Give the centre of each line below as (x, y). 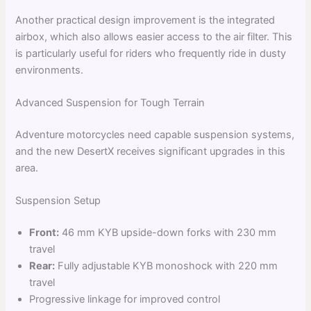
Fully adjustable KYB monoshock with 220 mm (167, 266)
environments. (50, 70)
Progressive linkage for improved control (125, 300)
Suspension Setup (58, 201)
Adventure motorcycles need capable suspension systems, (155, 134)
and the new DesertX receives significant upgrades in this (151, 151)
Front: (44, 233)
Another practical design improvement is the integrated (145, 20)
